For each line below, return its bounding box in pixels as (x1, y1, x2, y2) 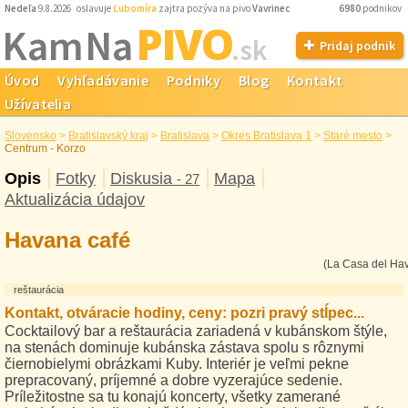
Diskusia (110, 169, 177, 188)
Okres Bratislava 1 (221, 129, 311, 142)
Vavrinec (252, 2, 290, 15)
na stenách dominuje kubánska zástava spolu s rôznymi (5, 340, 364, 355)
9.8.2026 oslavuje (36, 2, 113, 15)
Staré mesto (323, 129, 382, 142)
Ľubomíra (113, 2, 157, 15)
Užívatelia (5, 95, 71, 113)
